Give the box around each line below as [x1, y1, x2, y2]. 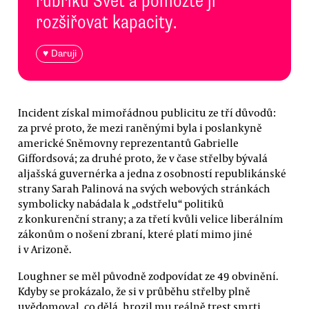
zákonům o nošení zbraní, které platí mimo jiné [18, 226, 252, 241]
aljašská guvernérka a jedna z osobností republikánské [18, 166, 286, 180]
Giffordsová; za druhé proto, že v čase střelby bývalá [18, 150, 268, 165]
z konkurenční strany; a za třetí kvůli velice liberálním [18, 211, 283, 226]
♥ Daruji [42, 48, 77, 60]
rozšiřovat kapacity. [36, 10, 177, 34]
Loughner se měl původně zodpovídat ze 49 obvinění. [18, 268, 279, 283]
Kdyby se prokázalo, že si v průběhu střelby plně [18, 283, 250, 298]
